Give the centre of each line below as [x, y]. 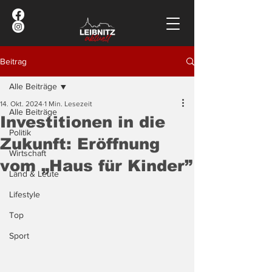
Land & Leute [34, 174]
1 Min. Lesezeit [68, 104]
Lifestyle [25, 194]
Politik [20, 132]
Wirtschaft [28, 153]
